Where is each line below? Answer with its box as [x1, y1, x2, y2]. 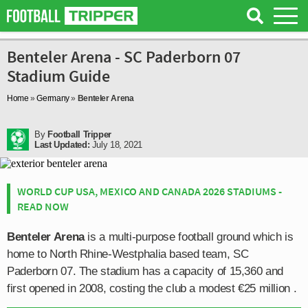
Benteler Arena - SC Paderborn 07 [7, 46, 241, 67]
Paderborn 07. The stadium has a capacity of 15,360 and [7, 265, 283, 278]
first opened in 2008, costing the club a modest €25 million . [7, 282, 297, 295]
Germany [36, 93, 69, 103]
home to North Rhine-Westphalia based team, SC [7, 247, 249, 261]
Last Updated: [34, 140, 90, 150]
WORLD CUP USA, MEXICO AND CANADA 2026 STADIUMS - [17, 184, 282, 198]
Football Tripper [47, 129, 111, 140]
